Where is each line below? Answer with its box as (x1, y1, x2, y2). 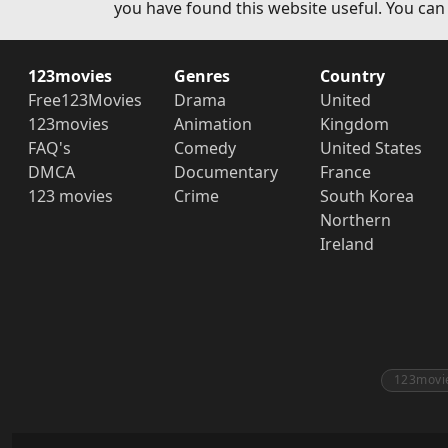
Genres (173, 65, 230, 87)
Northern (319, 209, 391, 231)
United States (319, 137, 422, 159)
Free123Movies (28, 89, 142, 111)
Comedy (173, 137, 236, 159)
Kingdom (319, 113, 389, 135)
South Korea (319, 185, 414, 207)
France (319, 161, 371, 183)
